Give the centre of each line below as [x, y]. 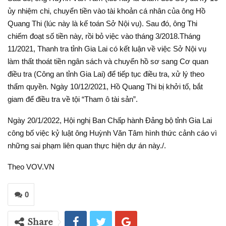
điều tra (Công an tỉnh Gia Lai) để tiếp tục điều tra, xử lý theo [106, 74]
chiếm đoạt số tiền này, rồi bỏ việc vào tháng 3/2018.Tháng [104, 36]
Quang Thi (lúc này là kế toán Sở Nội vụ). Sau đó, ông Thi [102, 23]
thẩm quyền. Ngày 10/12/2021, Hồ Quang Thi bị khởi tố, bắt [105, 86]
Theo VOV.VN [31, 166]
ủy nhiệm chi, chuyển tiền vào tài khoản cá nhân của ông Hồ [106, 11]
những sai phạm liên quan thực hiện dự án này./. [87, 145]
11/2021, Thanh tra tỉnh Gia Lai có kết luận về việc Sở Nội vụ [107, 48]
